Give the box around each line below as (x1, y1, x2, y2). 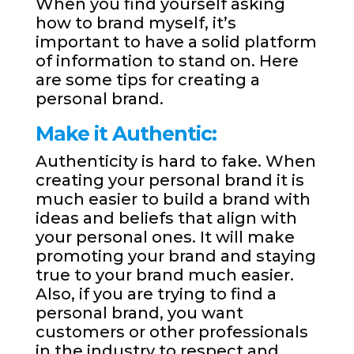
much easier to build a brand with (35, 190, 311, 209)
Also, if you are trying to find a (35, 284, 277, 304)
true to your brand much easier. (35, 265, 294, 285)
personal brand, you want (35, 303, 243, 323)
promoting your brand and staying (35, 247, 316, 266)
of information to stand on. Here (35, 51, 299, 71)
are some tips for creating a (35, 70, 260, 90)
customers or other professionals (35, 322, 308, 342)
